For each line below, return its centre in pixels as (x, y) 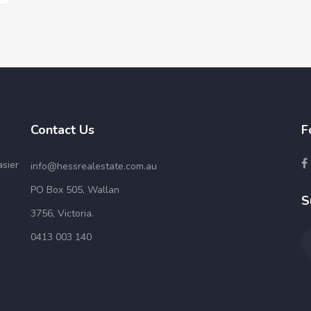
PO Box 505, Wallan (75, 190)
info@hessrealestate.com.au (94, 166)
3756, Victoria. (62, 213)
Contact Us (62, 130)
